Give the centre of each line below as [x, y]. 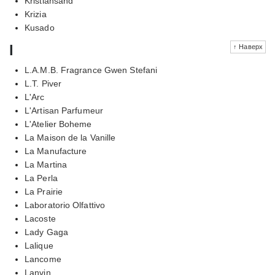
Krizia [36, 14]
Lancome [43, 259]
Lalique [39, 245]
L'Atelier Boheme [58, 124]
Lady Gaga [46, 232]
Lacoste [40, 218]
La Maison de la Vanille [70, 137]
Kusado [40, 27]
